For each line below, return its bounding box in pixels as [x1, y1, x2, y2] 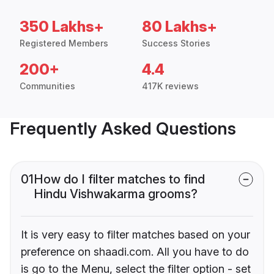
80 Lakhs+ [142, 18, 217, 36]
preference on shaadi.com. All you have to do [21, 245, 249, 259]
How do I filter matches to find [34, 172, 205, 187]
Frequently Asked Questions [10, 118, 236, 139]
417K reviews [142, 81, 199, 92]
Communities [20, 81, 75, 92]
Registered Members [20, 38, 108, 49]
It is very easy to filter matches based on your [21, 228, 250, 242]
